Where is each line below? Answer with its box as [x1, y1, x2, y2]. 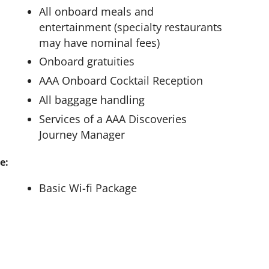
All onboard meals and [39, 4, 154, 19]
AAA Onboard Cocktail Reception [39, 73, 204, 88]
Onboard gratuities [39, 54, 135, 69]
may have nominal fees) [39, 35, 160, 50]
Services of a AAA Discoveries [39, 112, 187, 127]
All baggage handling [39, 92, 145, 107]
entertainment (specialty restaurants [39, 19, 223, 34]
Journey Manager [39, 127, 125, 142]
